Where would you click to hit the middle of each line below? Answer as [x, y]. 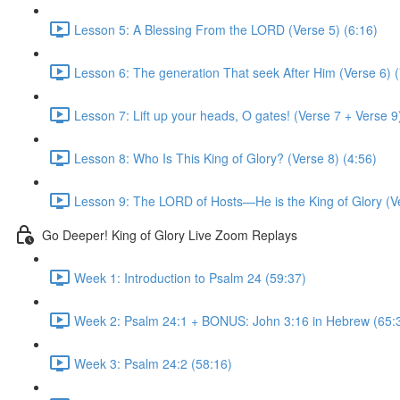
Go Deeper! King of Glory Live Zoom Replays [170, 234]
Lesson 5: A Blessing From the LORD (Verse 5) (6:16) [226, 29]
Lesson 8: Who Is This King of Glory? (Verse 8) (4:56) [225, 158]
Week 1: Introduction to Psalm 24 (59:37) [190, 277]
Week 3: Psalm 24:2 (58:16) [153, 363]
